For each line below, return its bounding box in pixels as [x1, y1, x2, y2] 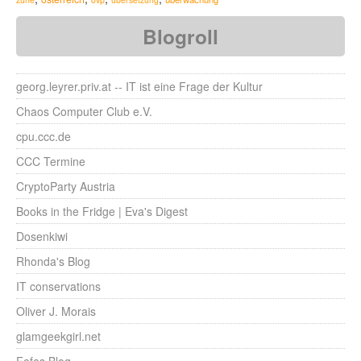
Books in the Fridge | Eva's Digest [16, 203, 188, 219]
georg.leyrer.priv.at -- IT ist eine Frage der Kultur [16, 78, 263, 94]
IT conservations [16, 278, 101, 294]
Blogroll [143, 22, 218, 51]
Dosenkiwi [16, 228, 68, 244]
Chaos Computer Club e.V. [16, 103, 152, 119]
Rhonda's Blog [16, 253, 90, 269]
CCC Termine [16, 153, 85, 169]
